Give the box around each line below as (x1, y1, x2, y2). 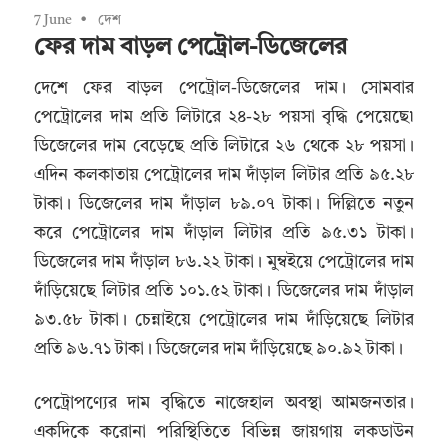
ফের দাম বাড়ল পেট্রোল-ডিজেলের (34, 36, 347, 61)
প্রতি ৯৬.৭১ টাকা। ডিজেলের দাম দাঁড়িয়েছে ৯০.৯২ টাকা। (34, 340, 403, 358)
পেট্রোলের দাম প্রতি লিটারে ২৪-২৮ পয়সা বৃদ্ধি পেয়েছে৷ (34, 108, 414, 126)
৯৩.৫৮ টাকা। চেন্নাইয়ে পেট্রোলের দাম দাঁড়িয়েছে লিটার (34, 311, 414, 329)
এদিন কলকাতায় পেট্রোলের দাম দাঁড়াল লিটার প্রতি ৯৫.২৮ (34, 166, 414, 184)
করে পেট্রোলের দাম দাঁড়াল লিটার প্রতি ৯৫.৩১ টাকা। (34, 224, 414, 242)
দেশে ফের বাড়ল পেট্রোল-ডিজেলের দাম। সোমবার (34, 79, 414, 97)
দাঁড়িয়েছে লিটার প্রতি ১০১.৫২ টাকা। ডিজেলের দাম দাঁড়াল (34, 282, 414, 300)
